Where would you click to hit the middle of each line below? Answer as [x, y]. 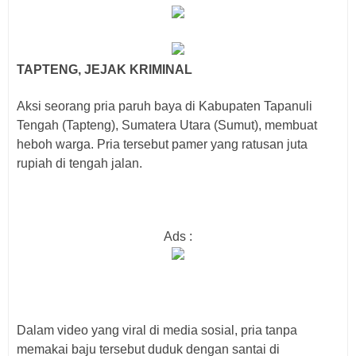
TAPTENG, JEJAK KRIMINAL [104, 70]
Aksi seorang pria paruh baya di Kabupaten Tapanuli [164, 106]
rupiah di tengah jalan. [79, 163]
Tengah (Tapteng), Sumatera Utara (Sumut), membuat [167, 125]
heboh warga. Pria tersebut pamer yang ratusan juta [162, 144]
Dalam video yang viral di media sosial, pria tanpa [157, 330]
